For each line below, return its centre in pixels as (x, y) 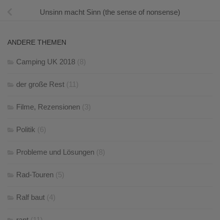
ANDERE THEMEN (37, 42)
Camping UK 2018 (46, 62)
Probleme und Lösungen (55, 152)
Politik (26, 130)
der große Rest (40, 84)
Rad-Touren (35, 175)
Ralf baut (30, 197)
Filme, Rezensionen (48, 107)
